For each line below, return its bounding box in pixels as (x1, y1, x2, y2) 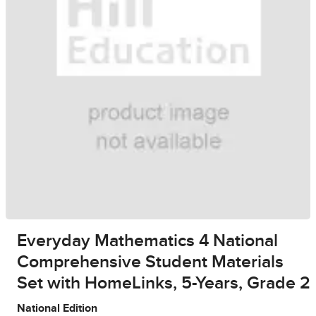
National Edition (17, 303, 97, 315)
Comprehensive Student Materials (17, 253, 284, 272)
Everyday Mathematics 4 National (17, 232, 278, 250)
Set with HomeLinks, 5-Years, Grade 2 (17, 274, 310, 293)
